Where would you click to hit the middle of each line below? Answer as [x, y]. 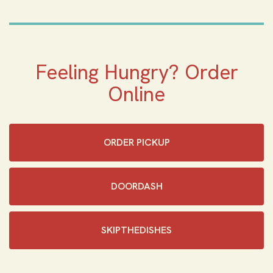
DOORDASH [136, 186]
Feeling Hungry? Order [136, 72]
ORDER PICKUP [136, 142]
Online [136, 94]
